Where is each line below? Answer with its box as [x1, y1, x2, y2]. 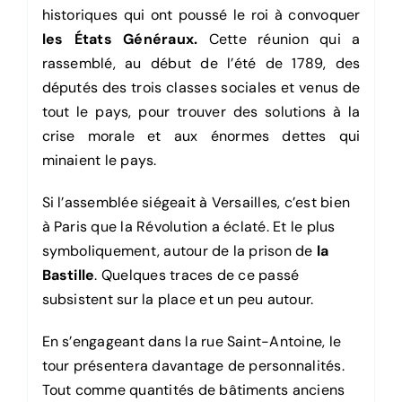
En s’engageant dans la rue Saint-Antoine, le [41, 332, 342, 352]
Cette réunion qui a [197, 30, 361, 49]
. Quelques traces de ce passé [94, 266, 300, 285]
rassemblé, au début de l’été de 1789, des [41, 54, 361, 74]
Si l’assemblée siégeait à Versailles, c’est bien [41, 193, 351, 213]
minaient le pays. [41, 151, 157, 170]
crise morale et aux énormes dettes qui [41, 127, 361, 146]
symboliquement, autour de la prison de [41, 241, 317, 261]
